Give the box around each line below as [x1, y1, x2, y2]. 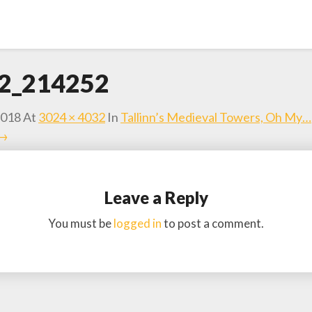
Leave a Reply [104, 187, 208, 208]
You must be [48, 216, 114, 231]
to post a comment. [162, 216, 264, 231]
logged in [114, 216, 162, 231]
